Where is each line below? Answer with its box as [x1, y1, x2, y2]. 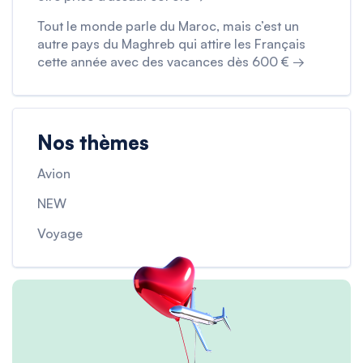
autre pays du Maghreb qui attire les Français [37, 36, 305, 53]
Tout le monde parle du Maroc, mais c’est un [37, 18, 299, 35]
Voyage [37, 225, 83, 242]
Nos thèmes [37, 130, 149, 156]
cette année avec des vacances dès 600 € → [37, 53, 305, 70]
